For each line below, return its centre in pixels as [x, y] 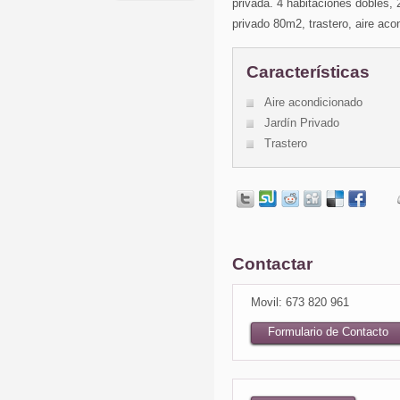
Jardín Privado [302, 123]
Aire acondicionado [313, 102]
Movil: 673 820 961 [300, 302]
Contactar [272, 264]
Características [308, 72]
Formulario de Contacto [328, 332]
